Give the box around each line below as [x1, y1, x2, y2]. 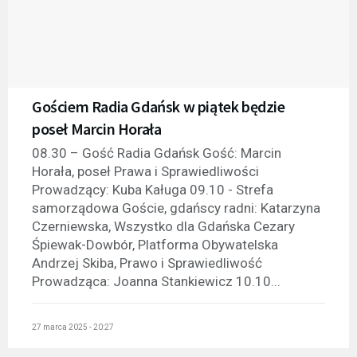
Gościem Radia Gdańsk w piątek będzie [32, 96, 285, 117]
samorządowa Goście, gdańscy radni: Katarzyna [32, 200, 320, 217]
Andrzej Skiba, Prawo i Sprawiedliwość [32, 255, 262, 272]
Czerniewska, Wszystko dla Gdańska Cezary [32, 218, 295, 235]
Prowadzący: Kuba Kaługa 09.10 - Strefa [32, 182, 273, 198]
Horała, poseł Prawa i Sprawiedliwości [32, 163, 259, 180]
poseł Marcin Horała [32, 119, 162, 139]
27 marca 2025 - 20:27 [32, 322, 114, 331]
